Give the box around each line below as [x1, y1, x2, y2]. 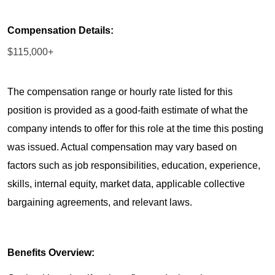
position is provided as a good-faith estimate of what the [7, 104, 248, 115]
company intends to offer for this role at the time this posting [7, 123, 263, 134]
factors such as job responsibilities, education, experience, [7, 160, 260, 171]
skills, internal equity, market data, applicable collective [7, 178, 245, 189]
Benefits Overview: [7, 247, 95, 258]
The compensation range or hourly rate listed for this [7, 86, 233, 97]
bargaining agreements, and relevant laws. [7, 196, 192, 207]
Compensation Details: [7, 25, 114, 36]
